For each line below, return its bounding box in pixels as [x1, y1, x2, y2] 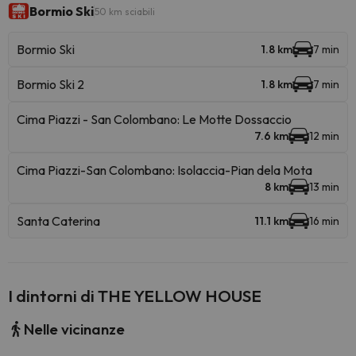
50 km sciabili [95, 5, 155, 17]
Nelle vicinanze [24, 319, 125, 339]
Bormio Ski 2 [17, 76, 84, 92]
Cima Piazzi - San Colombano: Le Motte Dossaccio [17, 111, 292, 127]
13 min [309, 180, 339, 194]
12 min [309, 129, 339, 143]
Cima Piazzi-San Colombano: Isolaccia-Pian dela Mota [17, 162, 312, 178]
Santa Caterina [17, 213, 100, 229]
